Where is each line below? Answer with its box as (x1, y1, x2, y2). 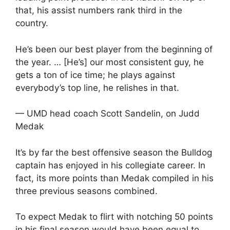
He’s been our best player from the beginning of (15, 44, 213, 54)
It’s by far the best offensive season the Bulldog (15, 147, 212, 158)
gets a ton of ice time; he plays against (15, 69, 175, 80)
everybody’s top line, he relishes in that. (15, 82, 179, 93)
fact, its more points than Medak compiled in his (15, 172, 214, 183)
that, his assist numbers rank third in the (15, 5, 182, 15)
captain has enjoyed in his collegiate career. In (15, 160, 205, 170)
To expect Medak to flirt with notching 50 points (15, 212, 213, 222)
